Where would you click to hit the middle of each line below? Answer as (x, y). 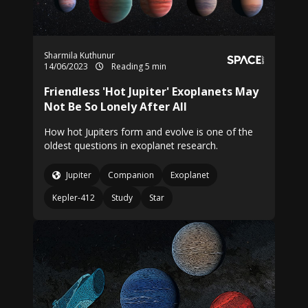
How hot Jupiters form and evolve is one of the (148, 132)
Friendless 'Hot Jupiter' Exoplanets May (151, 91)
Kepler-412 (74, 198)
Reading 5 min (138, 66)
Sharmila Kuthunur (79, 55)
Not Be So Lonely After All (115, 107)
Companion (131, 175)
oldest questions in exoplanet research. (131, 145)
